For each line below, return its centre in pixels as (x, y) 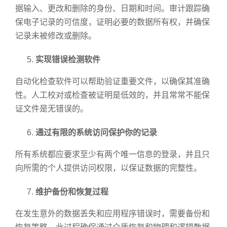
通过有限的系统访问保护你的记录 (96, 133)
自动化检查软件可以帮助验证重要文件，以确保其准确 (112, 82)
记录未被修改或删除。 (56, 36)
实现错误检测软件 (68, 60)
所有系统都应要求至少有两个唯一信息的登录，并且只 (112, 155)
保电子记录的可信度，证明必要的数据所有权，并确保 (112, 22)
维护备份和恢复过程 (72, 192)
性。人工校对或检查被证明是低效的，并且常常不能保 (112, 95)
